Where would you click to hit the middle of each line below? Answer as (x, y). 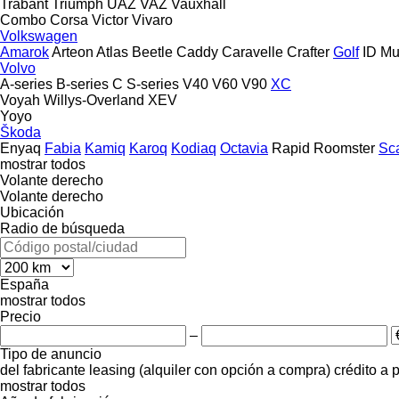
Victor (110, 20)
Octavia (244, 148)
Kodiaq (194, 148)
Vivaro (152, 20)
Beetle (152, 52)
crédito (355, 370)
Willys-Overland (94, 100)
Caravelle (252, 52)
